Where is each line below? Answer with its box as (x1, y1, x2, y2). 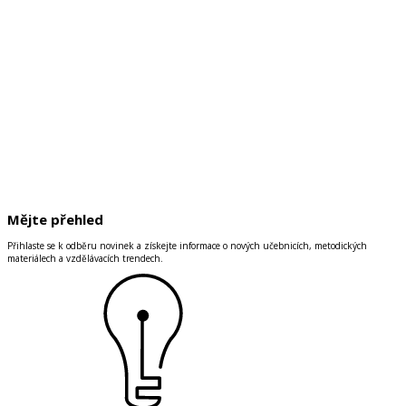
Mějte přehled (7, 209, 103, 228)
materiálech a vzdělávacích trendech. (7, 252, 163, 266)
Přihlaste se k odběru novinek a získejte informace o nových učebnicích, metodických (7, 239, 367, 253)
